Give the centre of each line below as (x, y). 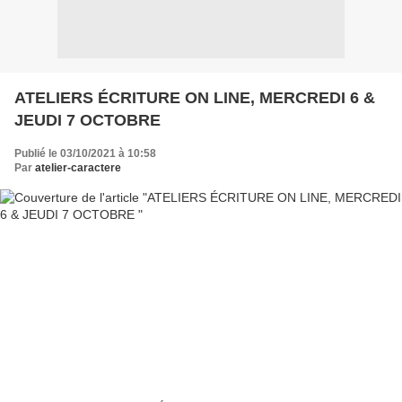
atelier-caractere (78, 167)
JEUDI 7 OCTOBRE (87, 120)
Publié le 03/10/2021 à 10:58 (85, 153)
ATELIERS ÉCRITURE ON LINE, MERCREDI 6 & (195, 97)
